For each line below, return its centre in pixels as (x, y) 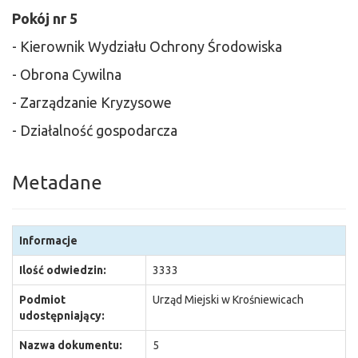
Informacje (48, 241)
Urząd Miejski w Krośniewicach (228, 300)
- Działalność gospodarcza (96, 130)
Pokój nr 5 (45, 18)
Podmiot (42, 300)
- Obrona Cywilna (67, 74)
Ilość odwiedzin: (63, 270)
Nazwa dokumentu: (71, 345)
